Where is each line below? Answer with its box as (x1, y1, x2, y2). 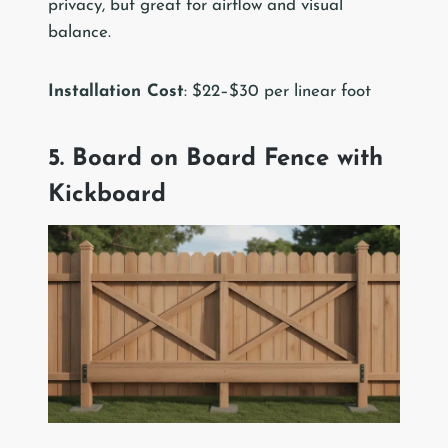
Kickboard (48, 183, 166, 208)
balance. (48, 24, 111, 42)
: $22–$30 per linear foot (184, 83, 371, 101)
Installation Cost (48, 83, 184, 101)
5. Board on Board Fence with (48, 147, 383, 172)
